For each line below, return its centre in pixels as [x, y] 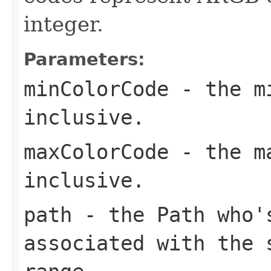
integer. [64, 24]
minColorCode [96, 89]
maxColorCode [96, 152]
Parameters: [84, 59]
